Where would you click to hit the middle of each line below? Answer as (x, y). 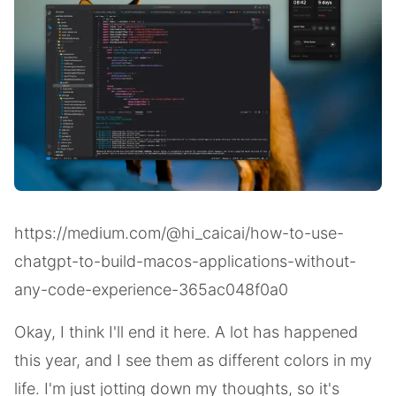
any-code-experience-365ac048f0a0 (151, 290)
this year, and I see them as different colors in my (193, 361)
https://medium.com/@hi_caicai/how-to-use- (179, 233)
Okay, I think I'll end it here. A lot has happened (186, 332)
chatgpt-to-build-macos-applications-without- (185, 262)
